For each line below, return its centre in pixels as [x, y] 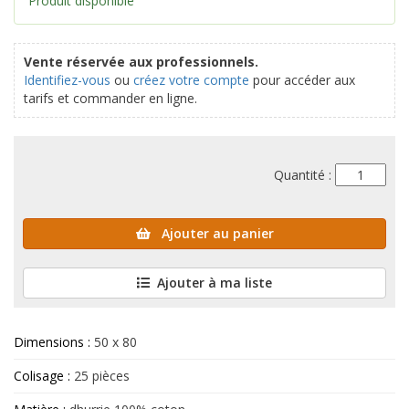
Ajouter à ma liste [215, 283]
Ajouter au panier [215, 234]
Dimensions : [54, 342]
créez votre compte [191, 80]
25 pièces [100, 376]
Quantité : [304, 175]
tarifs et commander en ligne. [110, 99]
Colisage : [42, 376]
